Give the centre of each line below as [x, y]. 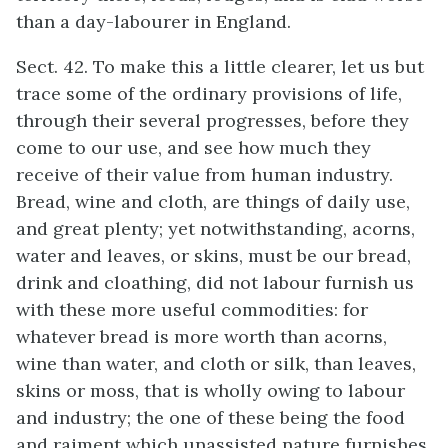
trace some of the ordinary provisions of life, [209, 93]
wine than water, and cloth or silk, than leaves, [216, 363]
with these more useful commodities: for [192, 309]
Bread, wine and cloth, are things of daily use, [213, 201]
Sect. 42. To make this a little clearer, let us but [220, 66]
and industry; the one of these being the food [210, 417]
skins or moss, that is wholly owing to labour [210, 390]
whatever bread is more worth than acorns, [201, 336]
